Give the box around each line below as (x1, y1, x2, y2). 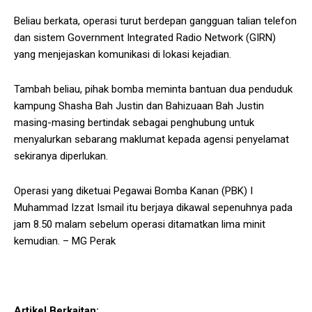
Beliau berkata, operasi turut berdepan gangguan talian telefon (14, 15, 297, 28)
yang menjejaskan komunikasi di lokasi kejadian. (14, 48, 231, 61)
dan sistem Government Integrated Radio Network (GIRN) (14, 31, 276, 45)
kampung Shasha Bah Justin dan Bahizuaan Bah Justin (14, 100, 264, 113)
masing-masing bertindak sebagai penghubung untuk (14, 116, 254, 130)
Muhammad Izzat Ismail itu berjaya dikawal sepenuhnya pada (14, 201, 292, 214)
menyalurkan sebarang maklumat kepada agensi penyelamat (14, 133, 289, 146)
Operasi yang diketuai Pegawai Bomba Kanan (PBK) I (14, 185, 253, 198)
